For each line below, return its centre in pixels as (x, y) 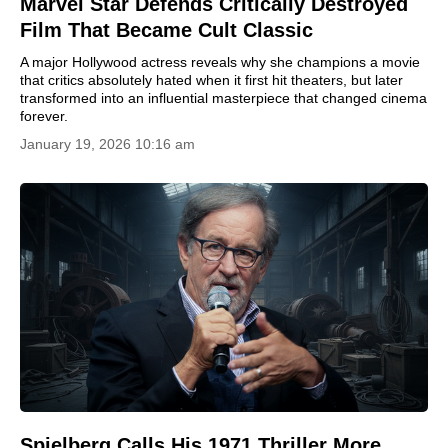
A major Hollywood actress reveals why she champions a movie (220, 61)
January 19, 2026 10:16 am (107, 143)
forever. (44, 115)
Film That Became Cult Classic (166, 29)
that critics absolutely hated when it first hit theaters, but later (211, 79)
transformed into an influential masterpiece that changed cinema (223, 97)
